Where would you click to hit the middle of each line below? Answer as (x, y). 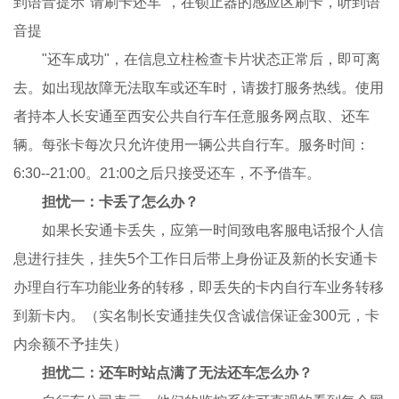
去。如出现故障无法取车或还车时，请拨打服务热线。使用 (199, 88)
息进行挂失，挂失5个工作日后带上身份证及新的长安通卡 (196, 259)
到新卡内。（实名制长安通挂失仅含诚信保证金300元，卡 (197, 316)
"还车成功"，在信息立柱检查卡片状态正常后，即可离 (197, 60)
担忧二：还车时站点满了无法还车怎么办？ (178, 373)
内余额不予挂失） (71, 345)
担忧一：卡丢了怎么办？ (121, 202)
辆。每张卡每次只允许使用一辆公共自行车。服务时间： (192, 145)
